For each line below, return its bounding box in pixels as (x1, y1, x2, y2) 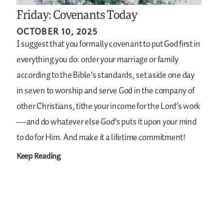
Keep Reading (17, 150, 61, 161)
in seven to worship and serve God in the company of (17, 84, 195, 98)
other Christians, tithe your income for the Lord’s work (17, 100, 201, 114)
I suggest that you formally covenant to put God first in (17, 37, 200, 52)
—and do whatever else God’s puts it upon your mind (17, 115, 197, 129)
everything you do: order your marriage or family (17, 53, 179, 67)
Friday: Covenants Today (17, 6, 138, 23)
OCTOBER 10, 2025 (17, 25, 97, 37)
